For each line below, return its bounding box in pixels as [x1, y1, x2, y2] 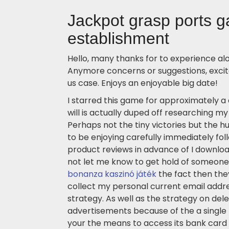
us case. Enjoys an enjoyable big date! [67, 77, 218, 89]
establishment [67, 29, 169, 48]
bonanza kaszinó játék [67, 168, 156, 180]
